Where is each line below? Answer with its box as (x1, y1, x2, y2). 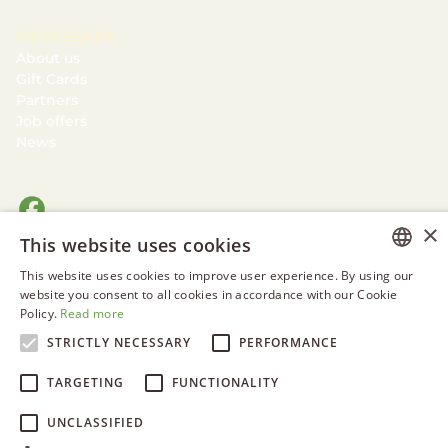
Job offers (16, 112, 87, 131)
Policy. (20, 305, 58, 322)
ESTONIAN (369, 281, 422, 296)
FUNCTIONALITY (172, 374, 279, 391)
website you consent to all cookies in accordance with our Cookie (20, 286, 398, 303)
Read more (60, 305, 125, 322)
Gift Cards (16, 70, 87, 89)
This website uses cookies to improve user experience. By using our (20, 267, 414, 284)
